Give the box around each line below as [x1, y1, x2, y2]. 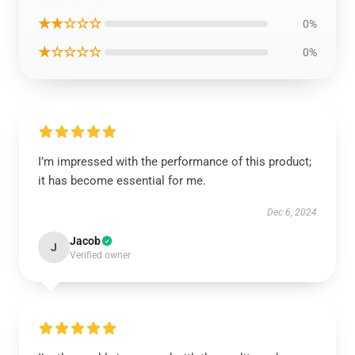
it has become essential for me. [38, 174, 206, 188]
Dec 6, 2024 [267, 207, 317, 218]
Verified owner [70, 250, 131, 261]
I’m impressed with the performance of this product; [38, 155, 311, 169]
